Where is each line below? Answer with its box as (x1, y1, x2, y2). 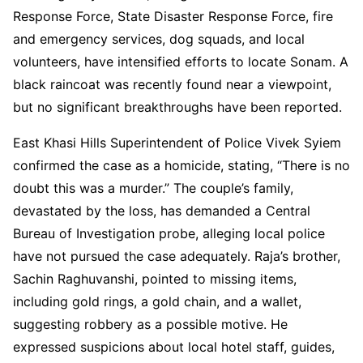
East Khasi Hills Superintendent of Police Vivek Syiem (13, 134, 341, 151)
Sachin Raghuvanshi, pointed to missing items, (13, 270, 297, 287)
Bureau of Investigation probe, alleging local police (13, 224, 325, 241)
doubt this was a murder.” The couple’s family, (13, 179, 293, 196)
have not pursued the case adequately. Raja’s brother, (13, 247, 340, 264)
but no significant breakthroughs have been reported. (13, 98, 342, 115)
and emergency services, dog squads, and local (13, 30, 305, 47)
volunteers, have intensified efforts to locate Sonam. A (13, 53, 348, 70)
